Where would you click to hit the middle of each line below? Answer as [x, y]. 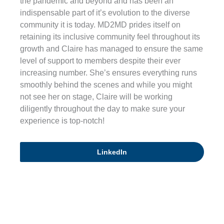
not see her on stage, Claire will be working [96, 97]
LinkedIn [112, 152]
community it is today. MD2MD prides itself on [100, 25]
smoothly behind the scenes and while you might [106, 85]
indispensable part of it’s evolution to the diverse [105, 13]
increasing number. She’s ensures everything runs [108, 73]
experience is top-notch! [62, 121]
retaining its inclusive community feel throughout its [110, 37]
